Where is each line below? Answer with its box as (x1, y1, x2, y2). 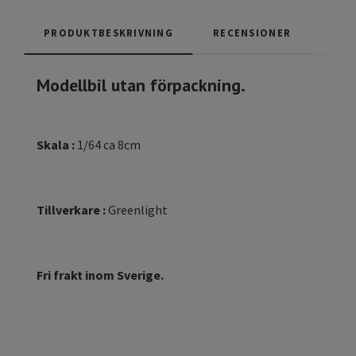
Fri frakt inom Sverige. (37, 267, 164, 284)
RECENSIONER (213, 26, 292, 40)
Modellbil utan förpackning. (37, 74, 246, 97)
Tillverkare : (37, 202, 106, 219)
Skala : (37, 137, 75, 153)
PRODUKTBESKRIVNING (44, 26, 174, 40)
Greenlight (108, 202, 168, 219)
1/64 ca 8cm (75, 137, 141, 153)
